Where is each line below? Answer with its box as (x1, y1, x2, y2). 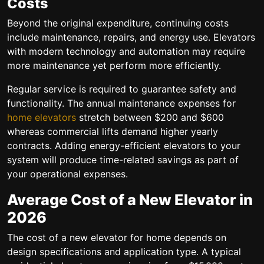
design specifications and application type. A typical (7, 246, 241, 258)
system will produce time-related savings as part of (7, 154, 239, 166)
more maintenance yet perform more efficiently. (7, 60, 221, 71)
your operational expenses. (7, 168, 128, 180)
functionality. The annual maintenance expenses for (7, 97, 236, 109)
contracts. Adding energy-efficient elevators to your (7, 140, 240, 151)
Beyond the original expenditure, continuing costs (7, 17, 229, 29)
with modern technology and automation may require (7, 45, 245, 57)
